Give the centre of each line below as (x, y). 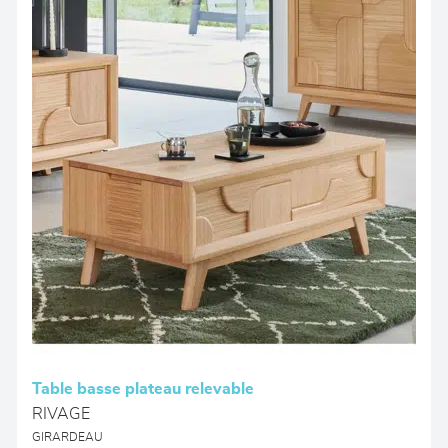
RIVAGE (61, 414)
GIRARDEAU (68, 437)
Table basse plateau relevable (143, 389)
